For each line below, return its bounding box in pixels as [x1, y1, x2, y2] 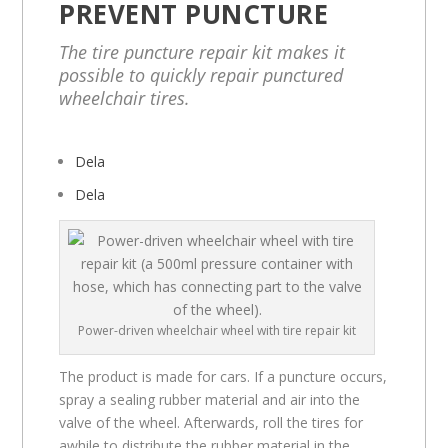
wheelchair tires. [59, 86, 191, 110]
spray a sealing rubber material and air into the [59, 389, 361, 409]
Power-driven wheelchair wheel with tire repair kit [78, 321, 357, 339]
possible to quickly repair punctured [59, 63, 344, 87]
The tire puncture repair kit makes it [59, 40, 346, 64]
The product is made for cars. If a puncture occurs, [59, 366, 388, 386]
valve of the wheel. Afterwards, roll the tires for [59, 412, 364, 432]
